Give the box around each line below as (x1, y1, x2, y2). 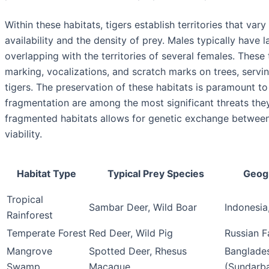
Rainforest (7, 209, 53, 222)
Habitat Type (17, 168, 76, 180)
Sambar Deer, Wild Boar (89, 201, 197, 214)
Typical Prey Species (107, 168, 204, 180)
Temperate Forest (7, 227, 86, 240)
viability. (5, 128, 42, 141)
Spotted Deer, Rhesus (89, 245, 187, 258)
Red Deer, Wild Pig (89, 227, 173, 240)
